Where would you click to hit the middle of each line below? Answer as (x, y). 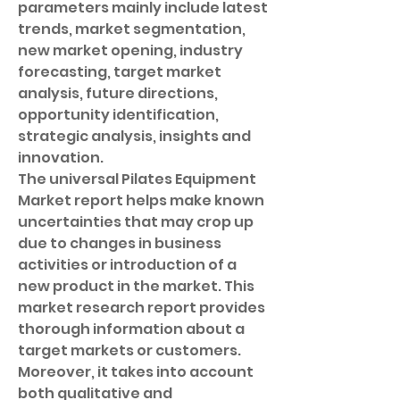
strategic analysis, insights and (134, 136)
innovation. (61, 158)
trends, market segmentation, (132, 29)
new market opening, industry (130, 50)
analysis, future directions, (118, 93)
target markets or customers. (129, 350)
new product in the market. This (136, 286)
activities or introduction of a (127, 265)
